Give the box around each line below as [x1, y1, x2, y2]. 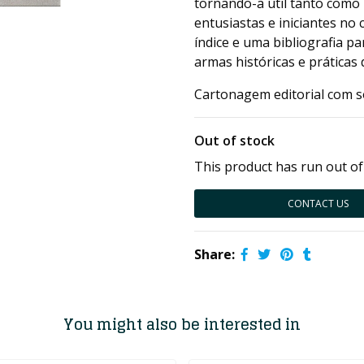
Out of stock [194, 132, 275, 149]
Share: [194, 245, 235, 263]
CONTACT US [288, 197, 349, 210]
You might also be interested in [63, 311, 301, 337]
